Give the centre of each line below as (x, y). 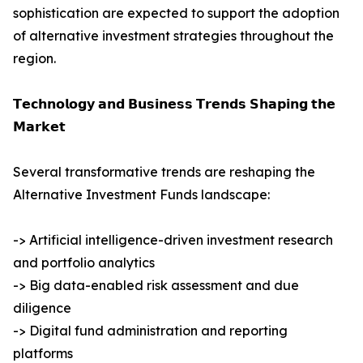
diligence (42, 308)
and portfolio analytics (84, 263)
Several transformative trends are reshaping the (164, 172)
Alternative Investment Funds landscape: (141, 195)
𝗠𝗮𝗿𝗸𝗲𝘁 (39, 127)
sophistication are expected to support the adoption (176, 13)
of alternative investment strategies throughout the (173, 36)
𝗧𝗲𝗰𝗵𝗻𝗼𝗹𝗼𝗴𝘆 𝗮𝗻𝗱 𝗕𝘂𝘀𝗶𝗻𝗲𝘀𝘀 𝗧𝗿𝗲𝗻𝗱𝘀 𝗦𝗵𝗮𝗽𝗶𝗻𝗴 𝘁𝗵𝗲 (174, 104)
